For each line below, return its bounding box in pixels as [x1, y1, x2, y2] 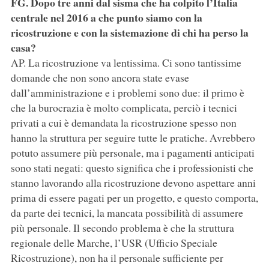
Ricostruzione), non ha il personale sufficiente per [10, 250, 223, 265]
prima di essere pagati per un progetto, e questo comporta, [10, 190, 258, 205]
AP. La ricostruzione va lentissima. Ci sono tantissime [10, 55, 241, 70]
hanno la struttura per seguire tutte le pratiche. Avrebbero [10, 130, 255, 145]
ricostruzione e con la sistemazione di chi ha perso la [10, 25, 249, 41]
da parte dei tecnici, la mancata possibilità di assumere [10, 205, 243, 220]
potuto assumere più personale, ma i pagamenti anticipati [10, 145, 255, 160]
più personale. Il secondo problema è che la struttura [10, 220, 234, 235]
